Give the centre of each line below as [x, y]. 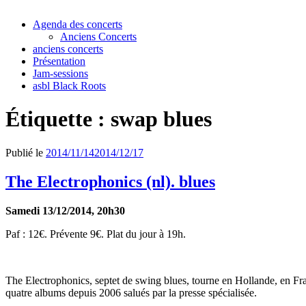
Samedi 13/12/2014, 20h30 [65, 210]
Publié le [24, 152]
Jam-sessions [60, 73]
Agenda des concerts [78, 24]
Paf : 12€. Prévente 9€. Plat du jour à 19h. [96, 234]
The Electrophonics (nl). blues [110, 181]
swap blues [161, 119]
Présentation [59, 61]
